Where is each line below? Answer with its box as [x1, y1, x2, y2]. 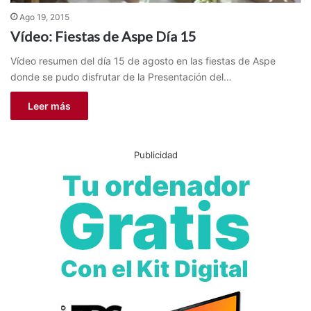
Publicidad [133, 149, 178, 161]
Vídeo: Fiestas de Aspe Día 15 [10, 28, 196, 45]
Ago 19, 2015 [19, 12, 69, 23]
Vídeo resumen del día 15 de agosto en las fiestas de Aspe [10, 55, 276, 67]
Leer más [28, 100, 71, 112]
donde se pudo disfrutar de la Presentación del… [10, 71, 232, 83]
